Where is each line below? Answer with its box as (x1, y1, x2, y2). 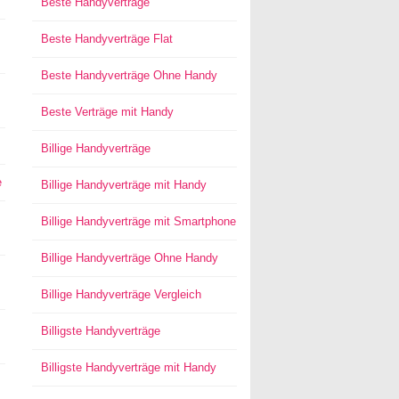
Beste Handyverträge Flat (40, 32, 173, 45)
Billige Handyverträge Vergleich (40, 288, 201, 301)
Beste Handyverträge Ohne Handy (40, 69, 217, 82)
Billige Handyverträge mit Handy (40, 178, 207, 191)
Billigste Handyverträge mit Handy (40, 361, 216, 374)
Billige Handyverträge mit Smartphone (40, 215, 236, 228)
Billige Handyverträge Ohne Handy (40, 251, 218, 265)
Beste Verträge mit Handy (40, 105, 174, 118)
